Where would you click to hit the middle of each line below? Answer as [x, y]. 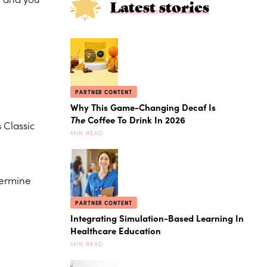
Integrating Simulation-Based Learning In [157, 218]
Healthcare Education [116, 231]
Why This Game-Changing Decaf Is [143, 107]
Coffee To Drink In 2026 [135, 120]
